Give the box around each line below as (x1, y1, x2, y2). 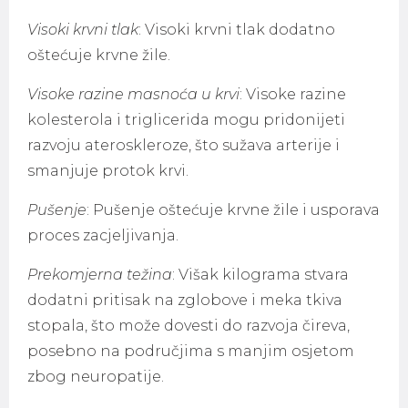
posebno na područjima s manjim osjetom (27, 342, 354, 360)
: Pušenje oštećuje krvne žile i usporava (87, 201, 380, 219)
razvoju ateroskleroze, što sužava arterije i (27, 137, 340, 154)
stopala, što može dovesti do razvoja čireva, (27, 317, 350, 334)
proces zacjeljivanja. (27, 227, 178, 244)
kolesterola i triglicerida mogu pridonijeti (27, 111, 345, 128)
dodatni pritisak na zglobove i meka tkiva (27, 291, 342, 309)
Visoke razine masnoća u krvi (27, 86, 240, 103)
